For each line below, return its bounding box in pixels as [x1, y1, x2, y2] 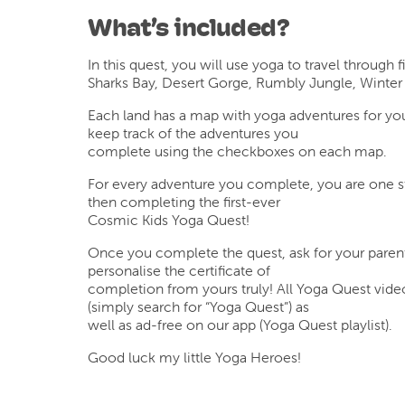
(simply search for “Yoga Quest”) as [88, 297, 310, 316]
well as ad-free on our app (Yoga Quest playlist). [88, 315, 393, 334]
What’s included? [88, 11, 290, 42]
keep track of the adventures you [88, 123, 299, 142]
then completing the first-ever [88, 192, 281, 211]
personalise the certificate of [88, 260, 271, 279]
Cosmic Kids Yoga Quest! [88, 210, 250, 229]
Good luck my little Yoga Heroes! [88, 347, 302, 366]
